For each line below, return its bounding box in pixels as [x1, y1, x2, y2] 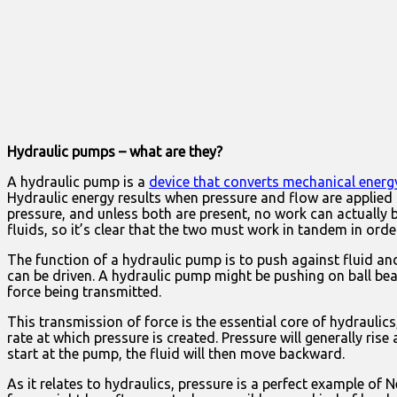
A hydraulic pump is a [7, 174, 149, 191]
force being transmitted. [7, 284, 161, 300]
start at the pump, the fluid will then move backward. [7, 346, 345, 362]
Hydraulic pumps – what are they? [7, 144, 222, 160]
